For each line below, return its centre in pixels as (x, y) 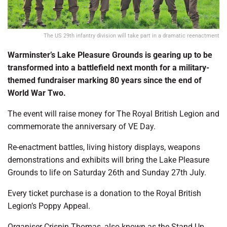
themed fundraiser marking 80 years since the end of (105, 80)
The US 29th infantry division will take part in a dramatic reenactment (131, 36)
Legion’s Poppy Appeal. (49, 206)
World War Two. (38, 93)
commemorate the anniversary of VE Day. (82, 126)
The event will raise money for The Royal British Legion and (113, 114)
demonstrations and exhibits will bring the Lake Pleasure (108, 160)
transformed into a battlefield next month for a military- (108, 68)
